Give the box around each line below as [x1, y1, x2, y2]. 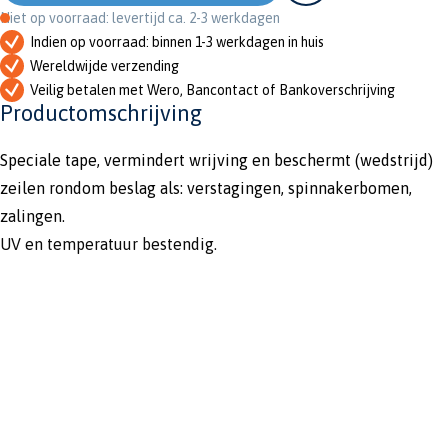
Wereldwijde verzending [30, 58, 179, 75]
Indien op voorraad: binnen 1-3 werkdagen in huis [30, 34, 324, 51]
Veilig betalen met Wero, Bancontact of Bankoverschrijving [30, 82, 395, 99]
